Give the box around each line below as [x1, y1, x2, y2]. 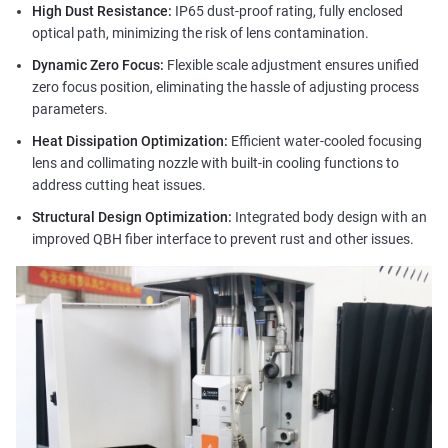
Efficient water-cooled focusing [230, 133, 422, 150]
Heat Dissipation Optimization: [31, 133, 231, 150]
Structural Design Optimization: [31, 209, 235, 226]
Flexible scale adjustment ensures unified [166, 57, 419, 74]
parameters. [31, 101, 108, 118]
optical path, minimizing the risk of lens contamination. [31, 25, 369, 42]
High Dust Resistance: [31, 3, 175, 20]
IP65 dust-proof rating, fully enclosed [174, 3, 403, 20]
